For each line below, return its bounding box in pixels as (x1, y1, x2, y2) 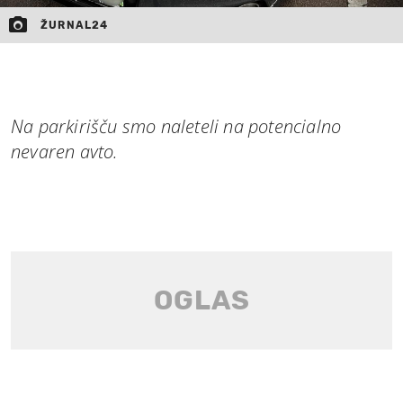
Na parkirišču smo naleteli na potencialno (11, 113, 342, 139)
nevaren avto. (11, 139, 119, 164)
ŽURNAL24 (40, 18, 109, 31)
